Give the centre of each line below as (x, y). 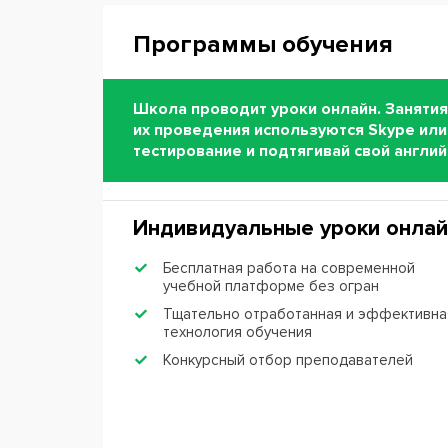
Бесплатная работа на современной (289, 267)
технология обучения (237, 331)
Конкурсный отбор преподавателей (288, 359)
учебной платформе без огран (271, 285)
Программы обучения (263, 44)
